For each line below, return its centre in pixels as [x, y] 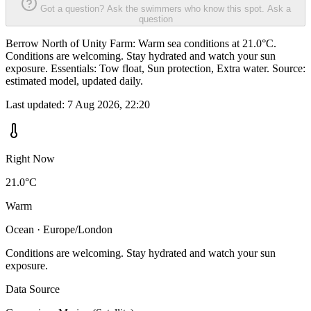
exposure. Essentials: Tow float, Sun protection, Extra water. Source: [155, 69]
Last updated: [36, 105]
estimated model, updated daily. [74, 81]
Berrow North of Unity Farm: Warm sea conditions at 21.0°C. [141, 44]
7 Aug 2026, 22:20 [109, 105]
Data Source [33, 289]
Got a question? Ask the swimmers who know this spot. [152, 9]
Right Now [30, 159]
